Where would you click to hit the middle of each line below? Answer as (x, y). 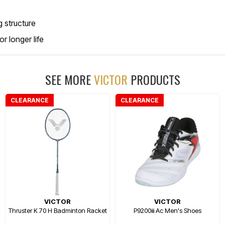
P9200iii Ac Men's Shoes (167, 210)
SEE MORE (69, 79)
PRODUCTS (154, 79)
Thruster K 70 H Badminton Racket (58, 210)
